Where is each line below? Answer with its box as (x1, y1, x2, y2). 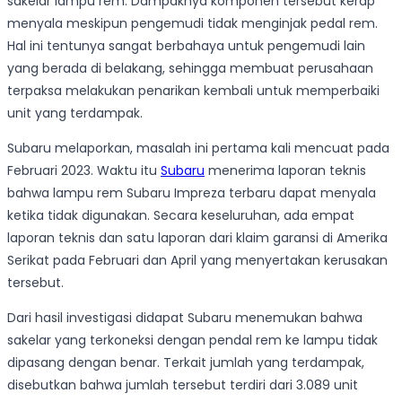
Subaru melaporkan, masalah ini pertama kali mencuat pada (7, 139, 389, 158)
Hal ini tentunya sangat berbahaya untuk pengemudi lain (7, 37, 365, 56)
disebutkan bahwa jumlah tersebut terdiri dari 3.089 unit (7, 376, 358, 395)
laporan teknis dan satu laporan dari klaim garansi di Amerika (7, 229, 388, 248)
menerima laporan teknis (205, 162, 366, 180)
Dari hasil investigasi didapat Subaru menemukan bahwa (7, 309, 363, 328)
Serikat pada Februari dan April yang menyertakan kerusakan (7, 251, 388, 270)
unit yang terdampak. (7, 104, 143, 123)
